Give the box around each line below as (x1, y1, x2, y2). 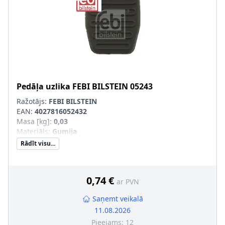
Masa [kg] (17, 117, 50, 126)
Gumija (52, 127, 77, 136)
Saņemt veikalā (92, 194, 143, 203)
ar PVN (116, 177, 139, 186)
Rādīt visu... (21, 139, 55, 148)
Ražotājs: (17, 96, 49, 106)
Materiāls (17, 127, 48, 136)
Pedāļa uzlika (17, 81, 70, 92)
